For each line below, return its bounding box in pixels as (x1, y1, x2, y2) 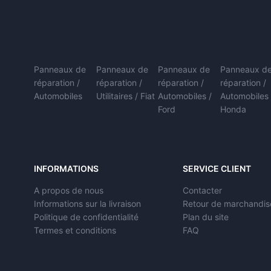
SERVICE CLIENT (183, 163, 252, 174)
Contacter (183, 185, 223, 196)
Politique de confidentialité (34, 212, 139, 223)
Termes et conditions (34, 225, 116, 236)
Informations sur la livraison (34, 198, 141, 209)
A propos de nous (34, 185, 103, 196)
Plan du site (183, 212, 229, 223)
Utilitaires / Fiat (96, 91, 155, 102)
